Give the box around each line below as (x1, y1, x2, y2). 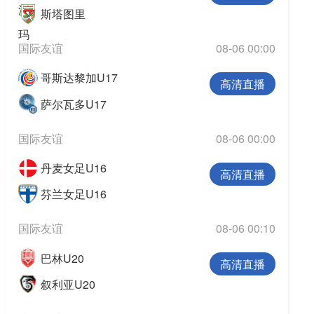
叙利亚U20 (40, 275, 95, 292)
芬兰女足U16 (40, 186, 107, 203)
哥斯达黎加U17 (40, 69, 118, 86)
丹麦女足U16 (40, 160, 107, 177)
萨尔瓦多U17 (40, 95, 107, 112)
